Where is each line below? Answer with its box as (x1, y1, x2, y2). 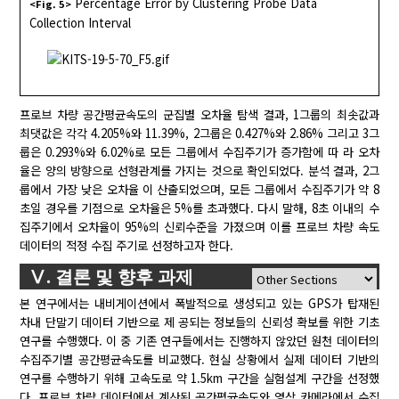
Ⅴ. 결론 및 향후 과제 (28, 264, 194, 290)
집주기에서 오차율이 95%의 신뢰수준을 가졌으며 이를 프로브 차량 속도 (20, 218, 379, 236)
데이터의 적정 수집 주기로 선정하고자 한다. (20, 237, 234, 255)
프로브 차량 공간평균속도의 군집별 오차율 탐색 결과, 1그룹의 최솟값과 (20, 106, 379, 124)
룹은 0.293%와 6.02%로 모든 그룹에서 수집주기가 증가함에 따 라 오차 (20, 143, 379, 161)
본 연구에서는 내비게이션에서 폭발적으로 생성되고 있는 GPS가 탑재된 (20, 295, 379, 313)
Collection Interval (29, 14, 132, 32)
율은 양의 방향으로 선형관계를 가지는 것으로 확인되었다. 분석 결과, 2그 (20, 162, 379, 180)
